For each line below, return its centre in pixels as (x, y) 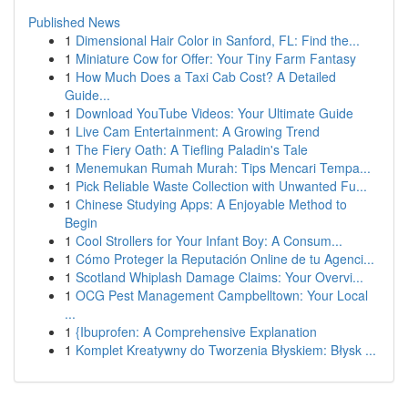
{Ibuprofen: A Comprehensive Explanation (196, 331)
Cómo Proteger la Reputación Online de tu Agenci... (225, 259)
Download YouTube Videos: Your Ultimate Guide (214, 113)
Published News (74, 22)
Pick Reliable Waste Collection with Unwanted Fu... (221, 186)
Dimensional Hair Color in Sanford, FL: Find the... (218, 40)
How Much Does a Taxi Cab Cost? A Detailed (206, 76)
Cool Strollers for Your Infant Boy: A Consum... (209, 240)
